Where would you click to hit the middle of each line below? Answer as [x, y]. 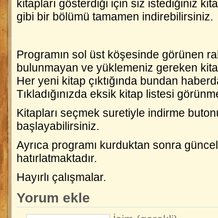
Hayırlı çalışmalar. [61, 177]
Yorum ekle [53, 198]
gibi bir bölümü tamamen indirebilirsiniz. [115, 17]
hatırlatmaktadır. [57, 158]
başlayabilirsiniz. [59, 126]
